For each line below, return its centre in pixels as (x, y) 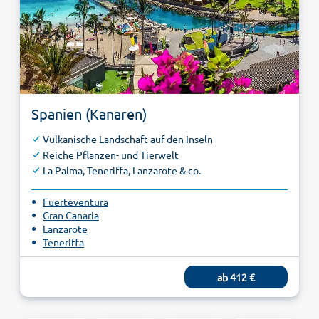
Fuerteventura (75, 202)
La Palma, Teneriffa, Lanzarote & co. (122, 171)
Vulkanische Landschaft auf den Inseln (128, 139)
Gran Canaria (71, 215)
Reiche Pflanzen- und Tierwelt (111, 155)
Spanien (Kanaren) (89, 114)
